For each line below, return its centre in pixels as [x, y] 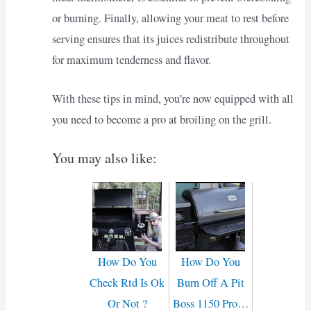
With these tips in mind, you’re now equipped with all [173, 99]
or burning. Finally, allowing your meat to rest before [170, 18]
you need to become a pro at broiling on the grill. [161, 120]
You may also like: [104, 158]
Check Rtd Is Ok [127, 282]
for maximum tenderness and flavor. [131, 60]
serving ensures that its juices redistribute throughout [170, 39]
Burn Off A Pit [210, 282]
